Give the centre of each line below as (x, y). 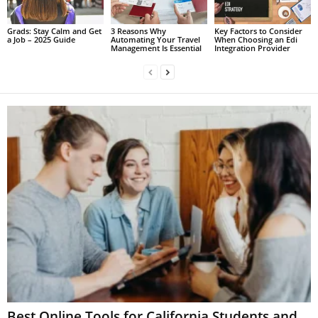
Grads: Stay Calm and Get (54, 31)
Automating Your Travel (155, 40)
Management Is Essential (156, 48)
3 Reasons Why (138, 31)
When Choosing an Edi (256, 40)
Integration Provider (252, 48)
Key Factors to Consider (258, 31)
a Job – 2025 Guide (41, 40)
